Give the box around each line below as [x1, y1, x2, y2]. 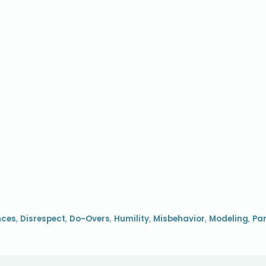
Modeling [209, 213, 248, 225]
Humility [114, 213, 149, 225]
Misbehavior [153, 213, 205, 225]
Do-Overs [69, 213, 110, 225]
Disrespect [20, 213, 65, 225]
